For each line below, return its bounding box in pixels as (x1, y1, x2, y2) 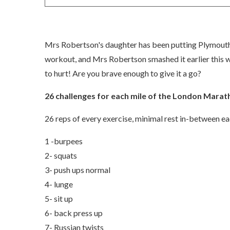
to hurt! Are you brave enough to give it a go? (45, 68, 201, 79)
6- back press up (45, 208, 104, 218)
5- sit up (45, 194, 74, 204)
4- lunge (45, 179, 74, 189)
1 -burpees (45, 136, 84, 146)
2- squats (45, 150, 79, 161)
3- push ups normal (45, 165, 112, 175)
